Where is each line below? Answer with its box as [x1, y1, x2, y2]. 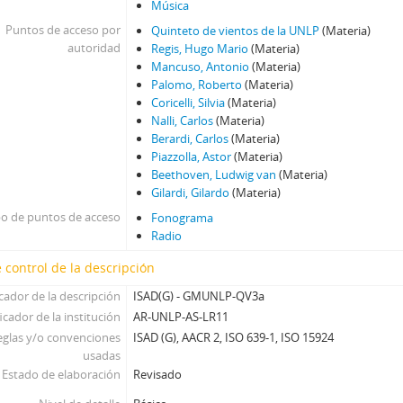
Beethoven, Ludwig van [151, 166, 277, 183]
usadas [82, 347, 121, 363]
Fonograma [151, 210, 214, 226]
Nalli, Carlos [151, 112, 214, 129]
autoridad [67, 40, 121, 56]
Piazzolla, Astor [151, 148, 232, 165]
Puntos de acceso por [4, 22, 121, 38]
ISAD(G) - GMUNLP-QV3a [133, 288, 265, 304]
